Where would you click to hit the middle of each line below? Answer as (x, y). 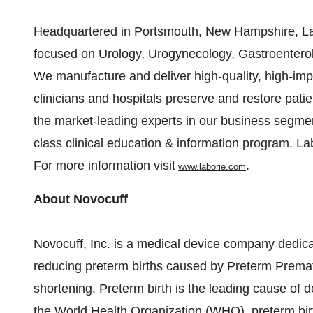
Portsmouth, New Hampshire (214, 31)
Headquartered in (84, 31)
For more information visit (106, 166)
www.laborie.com (212, 167)
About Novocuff (81, 199)
